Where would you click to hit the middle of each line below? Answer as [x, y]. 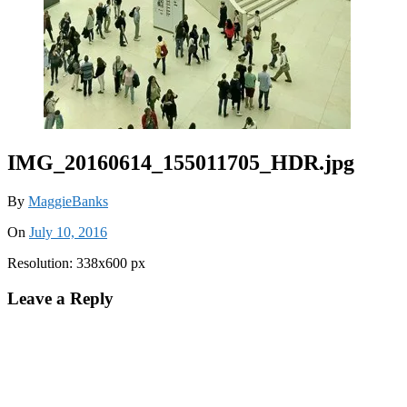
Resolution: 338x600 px [76, 263]
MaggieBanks [68, 201]
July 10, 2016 [68, 232]
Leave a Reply [60, 298]
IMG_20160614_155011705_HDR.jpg [181, 162]
